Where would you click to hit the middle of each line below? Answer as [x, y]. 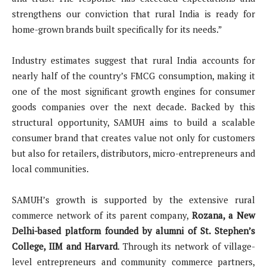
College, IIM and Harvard [65, 246]
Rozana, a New [223, 215]
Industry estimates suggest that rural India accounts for [133, 60]
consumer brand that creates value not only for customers [133, 138]
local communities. [50, 169]
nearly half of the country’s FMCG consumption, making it [133, 76]
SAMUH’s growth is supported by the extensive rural [133, 200]
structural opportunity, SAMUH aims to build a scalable [133, 122]
